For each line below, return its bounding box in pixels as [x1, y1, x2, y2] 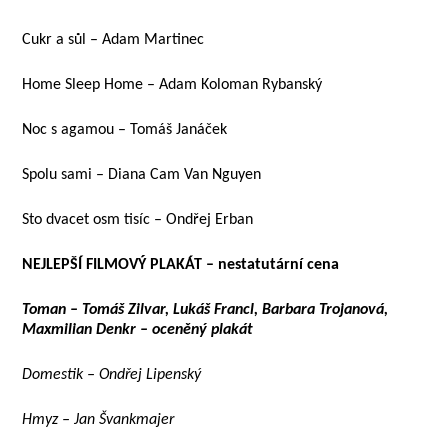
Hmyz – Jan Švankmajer [22, 412, 175, 428]
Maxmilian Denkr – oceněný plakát [22, 322, 254, 338]
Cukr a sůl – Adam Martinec [22, 32, 205, 48]
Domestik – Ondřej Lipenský [22, 367, 202, 383]
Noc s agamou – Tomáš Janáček [22, 122, 228, 138]
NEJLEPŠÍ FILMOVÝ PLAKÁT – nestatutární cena [22, 257, 340, 273]
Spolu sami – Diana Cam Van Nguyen [22, 167, 262, 183]
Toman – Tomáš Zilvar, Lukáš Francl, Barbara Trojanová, [22, 302, 389, 318]
